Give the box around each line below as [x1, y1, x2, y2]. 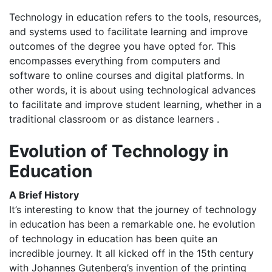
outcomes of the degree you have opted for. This [9, 40, 236, 53]
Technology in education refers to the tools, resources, [9, 11, 261, 24]
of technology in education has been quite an [9, 233, 217, 245]
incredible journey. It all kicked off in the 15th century [9, 247, 254, 260]
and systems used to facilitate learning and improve [9, 25, 248, 38]
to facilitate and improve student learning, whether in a [9, 98, 262, 111]
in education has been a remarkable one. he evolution [9, 218, 255, 231]
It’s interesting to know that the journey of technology [9, 203, 257, 216]
